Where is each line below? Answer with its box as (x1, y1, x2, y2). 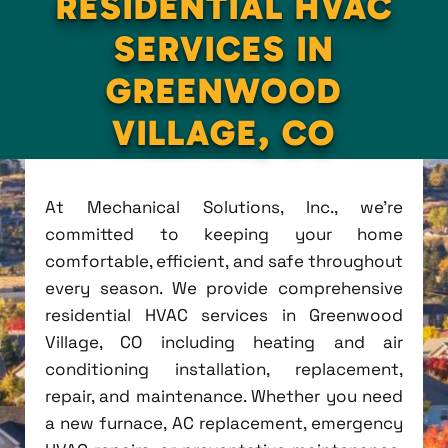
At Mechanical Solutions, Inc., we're (45, 195, 403, 218)
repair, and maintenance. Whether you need (45, 384, 403, 407)
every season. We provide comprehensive (45, 276, 403, 299)
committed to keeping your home (45, 222, 403, 245)
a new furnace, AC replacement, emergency (45, 411, 403, 434)
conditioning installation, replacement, (45, 357, 403, 380)
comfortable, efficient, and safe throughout (45, 249, 403, 272)
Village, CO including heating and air (45, 330, 403, 353)
